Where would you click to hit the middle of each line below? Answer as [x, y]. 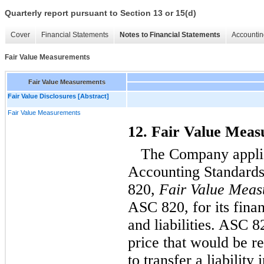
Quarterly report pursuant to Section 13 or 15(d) [100, 13]
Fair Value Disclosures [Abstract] [58, 96]
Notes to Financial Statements [170, 35]
